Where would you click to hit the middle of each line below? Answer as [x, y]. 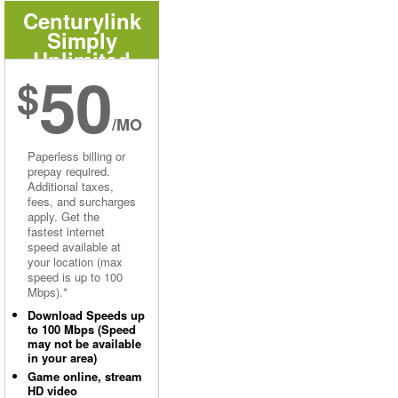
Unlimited [82, 60]
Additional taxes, [71, 186]
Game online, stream [85, 376]
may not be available [84, 343]
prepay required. [69, 171]
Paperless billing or [76, 156]
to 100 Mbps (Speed [82, 329]
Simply [82, 40]
